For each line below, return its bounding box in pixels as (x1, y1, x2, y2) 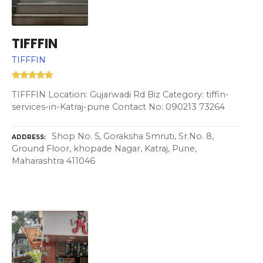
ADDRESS (12, 133, 44, 141)
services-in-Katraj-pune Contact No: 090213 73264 (12, 102, 225, 113)
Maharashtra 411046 (12, 155, 95, 166)
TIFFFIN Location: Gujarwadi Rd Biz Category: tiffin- (12, 89, 229, 100)
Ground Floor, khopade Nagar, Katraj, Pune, (12, 143, 197, 154)
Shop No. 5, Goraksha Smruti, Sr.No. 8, (52, 130, 214, 141)
